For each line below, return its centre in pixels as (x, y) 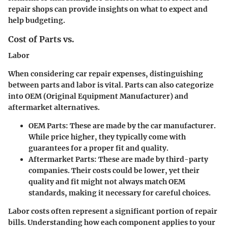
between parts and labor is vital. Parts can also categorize (111, 85)
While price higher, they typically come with (107, 137)
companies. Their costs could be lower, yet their (114, 170)
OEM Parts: (48, 125)
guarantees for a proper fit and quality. (98, 148)
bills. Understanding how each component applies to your (112, 222)
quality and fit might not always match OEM (107, 181)
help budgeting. (37, 20)
